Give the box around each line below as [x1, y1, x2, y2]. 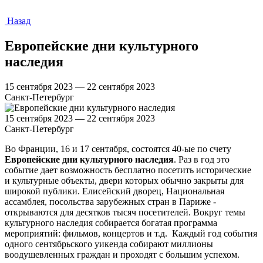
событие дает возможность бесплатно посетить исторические [5, 164, 251, 175]
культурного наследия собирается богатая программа [5, 217, 217, 228]
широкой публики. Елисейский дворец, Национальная [5, 186, 224, 196]
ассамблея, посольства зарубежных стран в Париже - [5, 196, 216, 207]
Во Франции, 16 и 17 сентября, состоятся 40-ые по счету [5, 143, 231, 154]
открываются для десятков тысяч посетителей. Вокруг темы [5, 207, 245, 217]
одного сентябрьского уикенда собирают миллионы [5, 238, 213, 249]
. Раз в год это [174, 154, 230, 164]
